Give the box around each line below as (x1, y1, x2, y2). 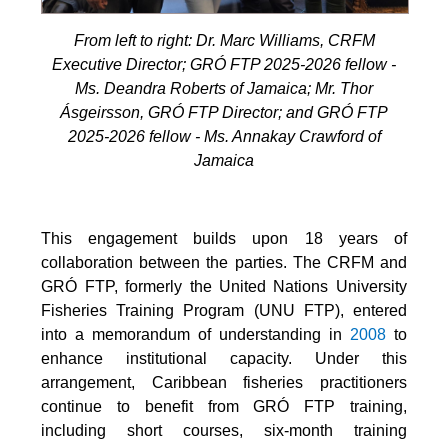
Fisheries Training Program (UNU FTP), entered (41, 301, 407, 319)
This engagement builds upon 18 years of (41, 229, 407, 247)
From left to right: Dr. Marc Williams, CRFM (73, 31, 375, 49)
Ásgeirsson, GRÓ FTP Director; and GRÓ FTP (60, 103, 388, 121)
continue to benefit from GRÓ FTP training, (41, 397, 407, 415)
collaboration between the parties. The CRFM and (41, 253, 407, 271)
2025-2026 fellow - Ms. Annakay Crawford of (67, 127, 381, 145)
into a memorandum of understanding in (41, 325, 350, 343)
